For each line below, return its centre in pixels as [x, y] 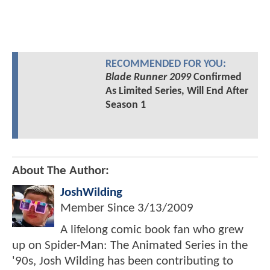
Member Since [99, 209]
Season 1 [125, 105]
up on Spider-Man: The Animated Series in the [130, 246]
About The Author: [61, 171]
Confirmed [216, 77]
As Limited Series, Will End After [177, 91]
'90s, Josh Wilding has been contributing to [123, 262]
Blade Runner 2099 [148, 77]
